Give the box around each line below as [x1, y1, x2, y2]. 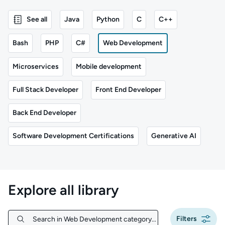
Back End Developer [13, 108, 76, 117]
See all [27, 15, 47, 24]
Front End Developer [95, 85, 161, 94]
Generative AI [151, 132, 196, 140]
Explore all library [8, 181, 119, 198]
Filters [176, 214, 197, 223]
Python [96, 15, 120, 24]
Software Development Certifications [13, 132, 134, 140]
